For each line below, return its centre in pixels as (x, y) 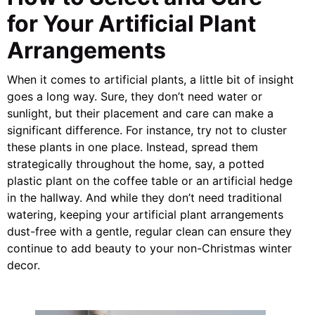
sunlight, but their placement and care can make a (140, 113)
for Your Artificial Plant (131, 23)
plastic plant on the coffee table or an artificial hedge (150, 180)
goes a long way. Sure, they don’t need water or (135, 96)
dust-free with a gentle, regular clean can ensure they (149, 231)
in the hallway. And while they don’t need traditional (144, 197)
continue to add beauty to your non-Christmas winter (149, 248)
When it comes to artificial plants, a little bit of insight (150, 79)
